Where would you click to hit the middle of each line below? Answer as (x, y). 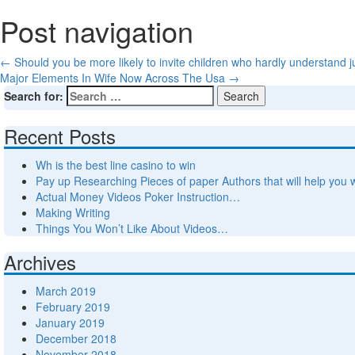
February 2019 (73, 307)
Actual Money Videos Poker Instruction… (138, 197)
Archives (40, 262)
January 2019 (70, 323)
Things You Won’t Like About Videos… (132, 229)
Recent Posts (60, 136)
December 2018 (76, 339)
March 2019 (66, 291)
